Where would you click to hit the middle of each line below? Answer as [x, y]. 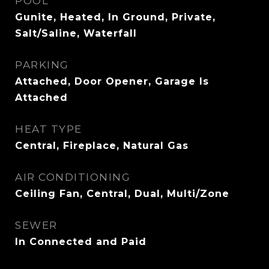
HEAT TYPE [49, 129]
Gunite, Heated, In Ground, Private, [115, 17]
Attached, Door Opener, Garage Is [112, 81]
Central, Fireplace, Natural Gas [102, 146]
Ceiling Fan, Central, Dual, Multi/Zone [122, 194]
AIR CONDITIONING [73, 177]
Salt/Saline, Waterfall [76, 33]
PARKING [42, 65]
